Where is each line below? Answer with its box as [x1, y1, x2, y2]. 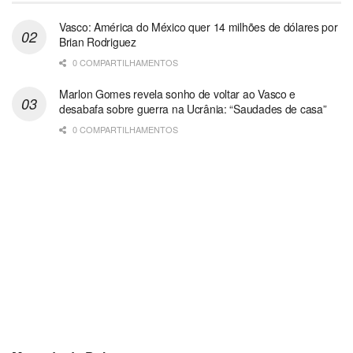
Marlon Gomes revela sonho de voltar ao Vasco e [59, 85, 296, 102]
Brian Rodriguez [59, 33, 136, 50]
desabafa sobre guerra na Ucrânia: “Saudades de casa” [59, 100, 327, 117]
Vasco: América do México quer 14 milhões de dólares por [59, 18, 338, 35]
